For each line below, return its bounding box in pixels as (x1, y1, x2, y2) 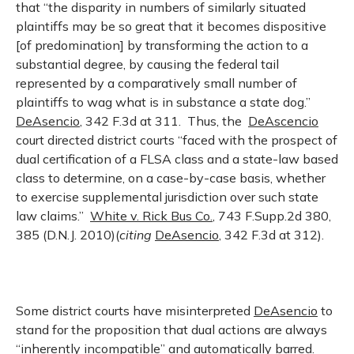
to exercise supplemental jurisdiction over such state (16, 189, 318, 205)
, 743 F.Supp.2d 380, (213, 208, 331, 224)
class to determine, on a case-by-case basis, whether (16, 170, 326, 186)
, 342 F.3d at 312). (219, 227, 324, 243)
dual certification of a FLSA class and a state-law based (16, 151, 338, 167)
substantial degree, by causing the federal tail (16, 56, 279, 72)
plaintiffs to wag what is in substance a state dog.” (16, 94, 314, 110)
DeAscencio (248, 113, 318, 129)
